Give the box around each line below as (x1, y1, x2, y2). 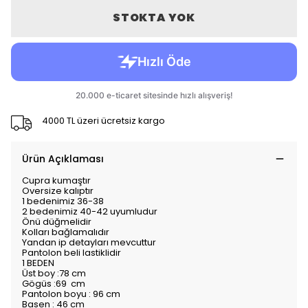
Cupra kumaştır (22, 174, 91, 188)
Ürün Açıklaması (22, 152, 104, 166)
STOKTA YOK (112, 10, 195, 26)
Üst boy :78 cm (22, 267, 86, 280)
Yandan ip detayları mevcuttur (22, 236, 156, 250)
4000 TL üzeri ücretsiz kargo (41, 113, 165, 127)
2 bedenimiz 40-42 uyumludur (22, 205, 159, 219)
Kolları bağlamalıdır (22, 225, 109, 239)
